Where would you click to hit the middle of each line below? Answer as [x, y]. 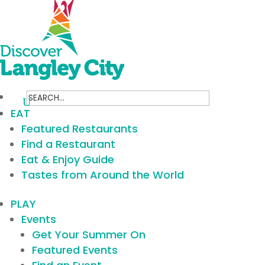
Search [37, 96]
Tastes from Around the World [103, 175]
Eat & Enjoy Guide [68, 159]
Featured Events [75, 250]
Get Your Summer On [89, 235]
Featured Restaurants [80, 129]
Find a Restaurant [68, 144]
